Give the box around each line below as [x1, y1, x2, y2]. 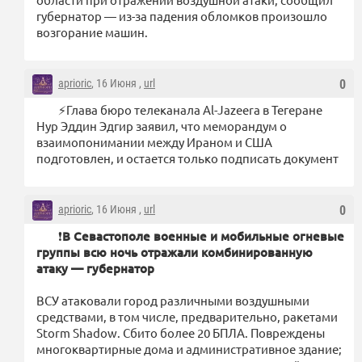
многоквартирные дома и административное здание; [36, 340, 342, 356]
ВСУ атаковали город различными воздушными [36, 292, 309, 308]
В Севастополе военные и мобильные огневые [62, 227, 344, 244]
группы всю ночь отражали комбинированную [36, 243, 313, 260]
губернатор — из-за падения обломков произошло [36, 7, 327, 23]
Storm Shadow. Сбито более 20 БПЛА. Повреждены [36, 324, 325, 340]
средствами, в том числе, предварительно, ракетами [36, 308, 338, 324]
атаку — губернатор [36, 259, 154, 276]
